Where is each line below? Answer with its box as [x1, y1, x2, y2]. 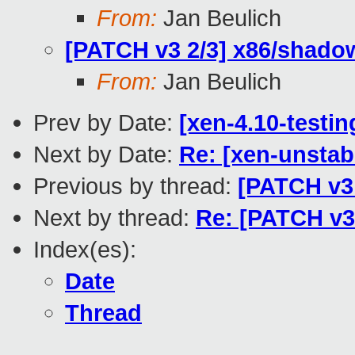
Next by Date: [33, 141, 179, 168]
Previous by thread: [33, 173, 238, 200]
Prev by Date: [33, 109, 179, 136]
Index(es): [33, 236, 136, 263]
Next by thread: [33, 204, 196, 231]
